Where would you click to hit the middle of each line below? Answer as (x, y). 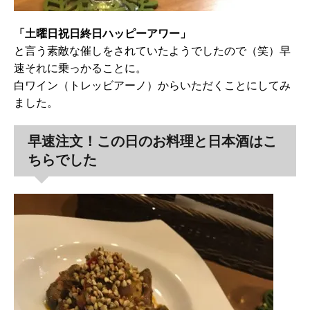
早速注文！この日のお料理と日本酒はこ (152, 142)
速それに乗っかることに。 (80, 68)
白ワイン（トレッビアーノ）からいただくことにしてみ (152, 85)
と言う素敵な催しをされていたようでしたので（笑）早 (152, 51)
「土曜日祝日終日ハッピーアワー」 (102, 34)
